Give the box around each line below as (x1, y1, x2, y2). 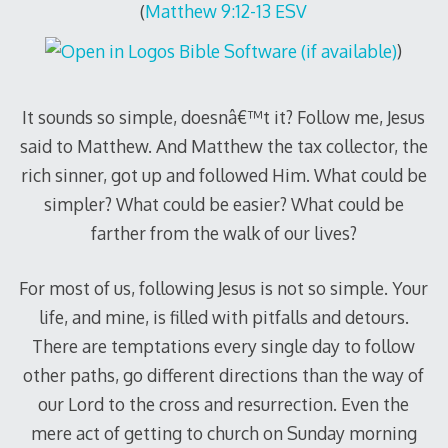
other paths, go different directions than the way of (23, 363, 425, 386)
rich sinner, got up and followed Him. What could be (20, 163, 427, 186)
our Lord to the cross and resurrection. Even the (38, 392, 410, 415)
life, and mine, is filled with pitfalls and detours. (38, 305, 409, 328)
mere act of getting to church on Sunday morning (30, 421, 417, 444)
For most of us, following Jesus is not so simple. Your (19, 276, 429, 299)
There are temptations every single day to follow (32, 334, 416, 357)
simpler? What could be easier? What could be (43, 192, 404, 215)
